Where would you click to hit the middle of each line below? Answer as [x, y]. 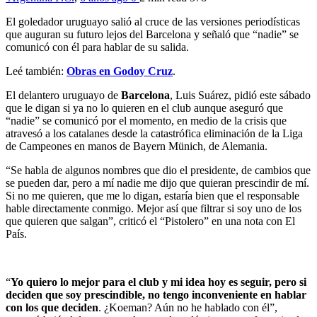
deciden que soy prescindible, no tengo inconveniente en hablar [156, 294]
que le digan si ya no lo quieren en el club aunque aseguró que [144, 108]
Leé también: [36, 71]
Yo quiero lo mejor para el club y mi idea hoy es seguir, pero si [158, 282]
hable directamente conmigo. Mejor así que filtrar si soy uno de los [154, 208]
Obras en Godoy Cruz [120, 71]
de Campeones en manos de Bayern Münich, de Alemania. [137, 146]
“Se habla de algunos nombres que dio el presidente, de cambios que [158, 170]
